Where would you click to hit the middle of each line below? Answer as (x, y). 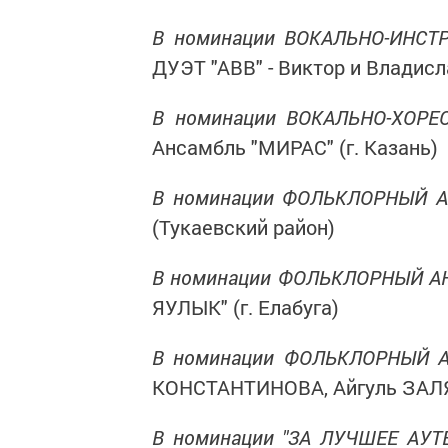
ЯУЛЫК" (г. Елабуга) (245, 307)
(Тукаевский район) (243, 227)
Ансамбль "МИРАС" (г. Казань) (295, 147)
